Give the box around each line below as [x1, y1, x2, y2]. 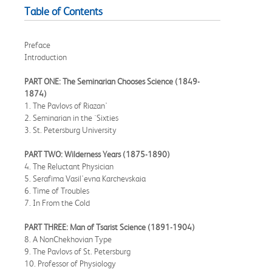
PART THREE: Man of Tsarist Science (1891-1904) [24, 222, 195, 232]
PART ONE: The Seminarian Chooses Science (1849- [24, 76, 200, 86]
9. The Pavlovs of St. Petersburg [24, 246, 131, 256]
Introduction [24, 52, 67, 62]
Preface [24, 39, 50, 50]
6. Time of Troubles [24, 185, 89, 195]
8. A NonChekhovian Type [24, 234, 112, 244]
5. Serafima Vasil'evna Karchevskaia [24, 173, 146, 183]
